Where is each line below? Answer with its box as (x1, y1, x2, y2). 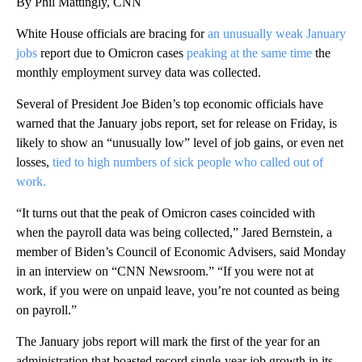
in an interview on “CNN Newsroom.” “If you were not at (16, 263, 314, 278)
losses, (16, 154, 53, 169)
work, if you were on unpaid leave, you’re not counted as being (16, 283, 339, 297)
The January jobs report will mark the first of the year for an (16, 334, 320, 348)
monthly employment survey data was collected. (16, 65, 261, 79)
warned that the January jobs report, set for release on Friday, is (16, 116, 337, 130)
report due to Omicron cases (37, 45, 187, 60)
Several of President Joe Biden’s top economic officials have (16, 96, 323, 111)
